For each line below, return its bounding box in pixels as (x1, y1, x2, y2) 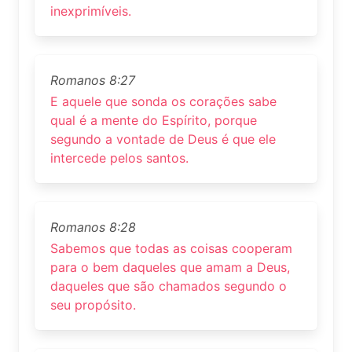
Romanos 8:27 (50, 71, 135, 88)
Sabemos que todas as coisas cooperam (50, 240, 292, 257)
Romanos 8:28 (50, 219, 136, 236)
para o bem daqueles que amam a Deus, (50, 259, 290, 276)
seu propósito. (50, 297, 136, 313)
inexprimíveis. (50, 2, 131, 19)
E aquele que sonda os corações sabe (50, 93, 277, 110)
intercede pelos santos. (50, 150, 189, 167)
